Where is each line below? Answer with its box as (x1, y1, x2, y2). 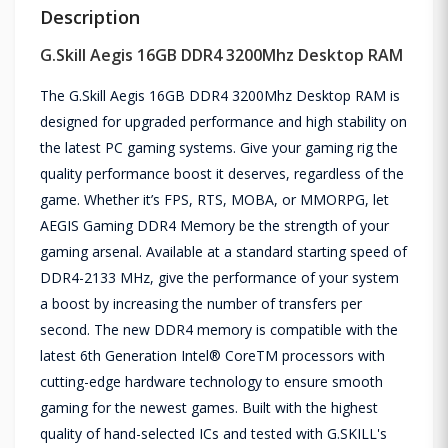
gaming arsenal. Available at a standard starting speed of (40, 241, 407, 261)
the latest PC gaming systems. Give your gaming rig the (40, 137, 398, 157)
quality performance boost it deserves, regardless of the (40, 163, 404, 183)
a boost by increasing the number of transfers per (40, 293, 362, 313)
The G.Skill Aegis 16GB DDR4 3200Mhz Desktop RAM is (40, 85, 400, 105)
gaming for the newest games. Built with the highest (40, 397, 378, 417)
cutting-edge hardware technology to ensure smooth (40, 371, 383, 391)
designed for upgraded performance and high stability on (40, 111, 407, 131)
